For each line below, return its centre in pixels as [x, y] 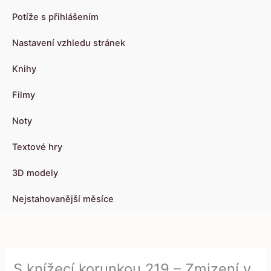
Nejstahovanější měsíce [63, 199]
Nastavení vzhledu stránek [69, 43]
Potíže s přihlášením [55, 17]
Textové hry [37, 147]
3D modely [35, 173]
